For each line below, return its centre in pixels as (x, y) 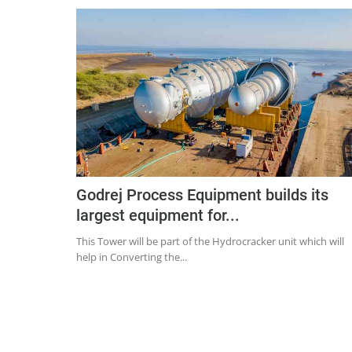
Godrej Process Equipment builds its (202, 195)
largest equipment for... (158, 216)
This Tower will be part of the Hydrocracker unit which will (210, 242)
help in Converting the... (132, 257)
